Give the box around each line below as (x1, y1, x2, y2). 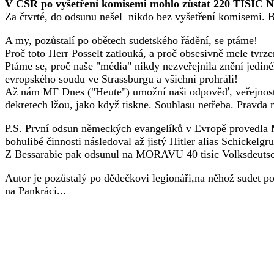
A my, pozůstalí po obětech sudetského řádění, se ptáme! (5, 34, 257, 46)
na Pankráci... (5, 185, 66, 197)
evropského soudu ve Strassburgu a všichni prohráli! (5, 73, 238, 85)
